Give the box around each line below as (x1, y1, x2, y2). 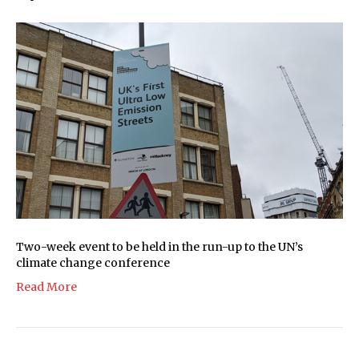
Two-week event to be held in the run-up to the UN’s (16, 239, 303, 254)
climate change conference (16, 255, 170, 270)
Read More (16, 279, 77, 294)
